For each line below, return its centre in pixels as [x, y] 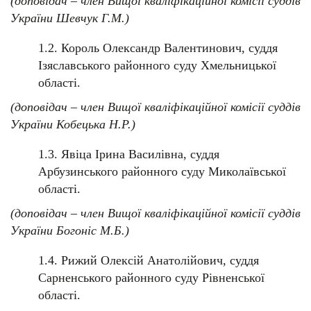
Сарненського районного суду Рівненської [151, 278]
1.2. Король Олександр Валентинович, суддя [158, 48]
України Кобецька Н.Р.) [73, 125]
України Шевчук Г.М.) [70, 18]
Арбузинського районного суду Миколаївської [162, 172]
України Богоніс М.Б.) [70, 231]
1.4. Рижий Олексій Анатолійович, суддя [149, 261]
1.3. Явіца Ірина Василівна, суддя [129, 154]
